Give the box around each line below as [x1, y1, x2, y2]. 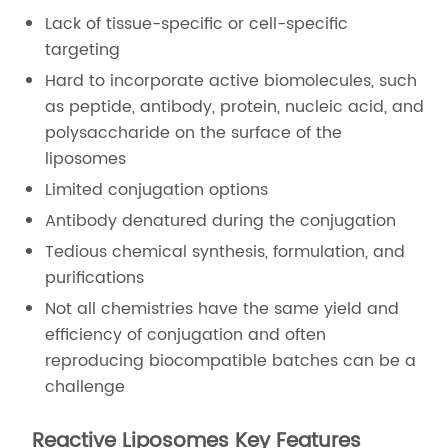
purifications [45, 265, 145, 291]
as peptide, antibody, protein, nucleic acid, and [45, 94, 425, 120]
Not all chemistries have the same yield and [45, 296, 400, 322]
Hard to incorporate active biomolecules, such [45, 68, 418, 94]
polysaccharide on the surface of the [45, 120, 343, 146]
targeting [45, 37, 121, 63]
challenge [45, 374, 126, 400]
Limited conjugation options [45, 177, 269, 203]
